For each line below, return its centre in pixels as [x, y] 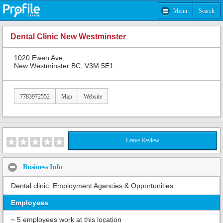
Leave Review [143, 141]
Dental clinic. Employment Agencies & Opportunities [92, 186]
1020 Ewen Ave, [39, 57]
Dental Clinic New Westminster [68, 37]
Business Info [43, 167]
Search [207, 11]
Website [93, 96]
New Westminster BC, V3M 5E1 [64, 65]
